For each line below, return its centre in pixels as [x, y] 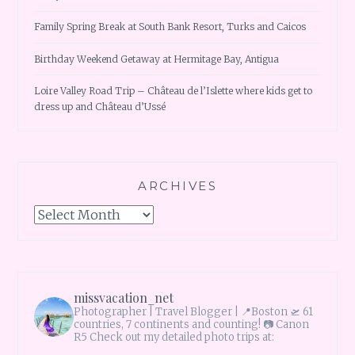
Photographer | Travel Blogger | [158, 311]
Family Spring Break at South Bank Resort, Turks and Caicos [170, 27]
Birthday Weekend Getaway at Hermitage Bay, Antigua [157, 59]
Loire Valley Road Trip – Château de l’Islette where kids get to [174, 90]
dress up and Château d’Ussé [100, 106]
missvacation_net [124, 297]
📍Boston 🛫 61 [277, 311]
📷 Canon [285, 324]
